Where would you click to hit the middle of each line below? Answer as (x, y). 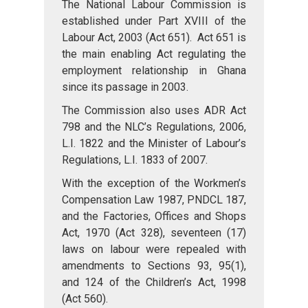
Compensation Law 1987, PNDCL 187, (154, 200)
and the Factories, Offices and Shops (154, 217)
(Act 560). (85, 299)
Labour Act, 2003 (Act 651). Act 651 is (154, 38)
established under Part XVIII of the (154, 21)
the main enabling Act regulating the (154, 54)
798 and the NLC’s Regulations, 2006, (154, 127)
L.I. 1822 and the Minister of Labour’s (154, 144)
